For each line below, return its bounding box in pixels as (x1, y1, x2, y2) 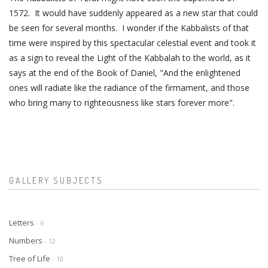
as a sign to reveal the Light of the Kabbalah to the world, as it (9, 51, 251, 63)
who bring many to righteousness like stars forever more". (9, 96, 234, 108)
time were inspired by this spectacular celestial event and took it (9, 36, 256, 48)
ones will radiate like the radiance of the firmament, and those (9, 81, 249, 93)
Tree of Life (9, 252, 52, 264)
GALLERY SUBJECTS (9, 175, 103, 185)
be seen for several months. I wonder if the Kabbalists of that (9, 22, 249, 33)
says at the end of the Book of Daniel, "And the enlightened (9, 66, 240, 78)
